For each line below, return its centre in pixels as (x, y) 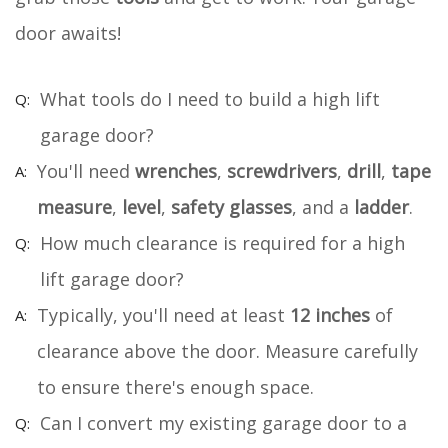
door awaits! (68, 32)
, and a (323, 206)
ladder (381, 206)
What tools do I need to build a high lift (210, 98)
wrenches (176, 170)
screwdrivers (282, 170)
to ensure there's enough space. (175, 386)
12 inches (330, 314)
